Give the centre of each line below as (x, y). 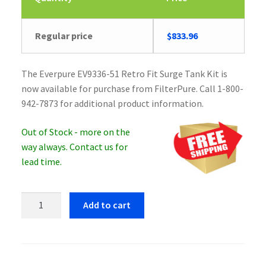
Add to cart (107, 205)
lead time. (41, 161)
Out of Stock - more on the (75, 132)
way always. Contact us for (74, 146)
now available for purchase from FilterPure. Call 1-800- (132, 89)
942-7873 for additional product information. (112, 104)
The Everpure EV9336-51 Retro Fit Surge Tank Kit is (124, 74)
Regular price (64, 35)
